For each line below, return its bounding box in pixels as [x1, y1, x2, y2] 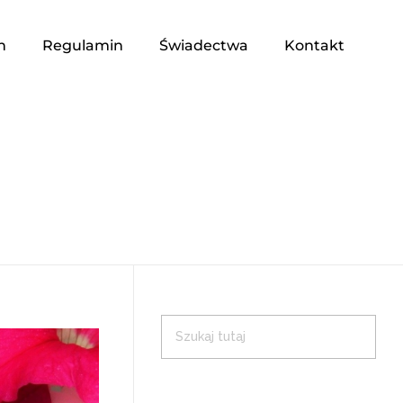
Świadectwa [158, 37, 248, 54]
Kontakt [283, 37, 345, 54]
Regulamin [41, 37, 123, 54]
